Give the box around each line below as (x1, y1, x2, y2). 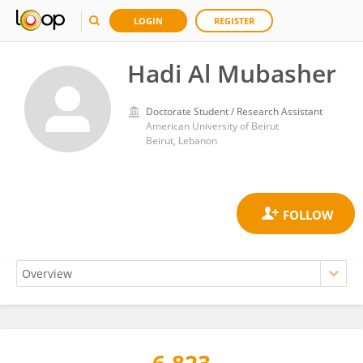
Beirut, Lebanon (146, 134, 217, 147)
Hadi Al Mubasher (127, 57, 336, 90)
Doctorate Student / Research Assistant (146, 105, 322, 118)
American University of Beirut (146, 119, 279, 133)
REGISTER (214, 15, 254, 27)
